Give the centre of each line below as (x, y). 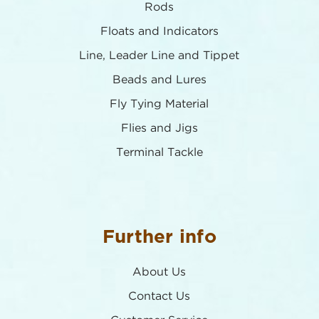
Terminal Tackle (159, 152)
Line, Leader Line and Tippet (159, 56)
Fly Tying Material (159, 104)
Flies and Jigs (159, 128)
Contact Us (159, 296)
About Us (159, 272)
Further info (159, 237)
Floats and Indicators (159, 31)
